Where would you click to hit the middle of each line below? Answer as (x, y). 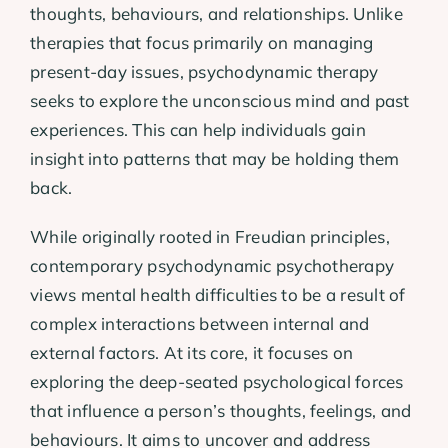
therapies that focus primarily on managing (202, 42)
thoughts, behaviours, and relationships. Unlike (216, 13)
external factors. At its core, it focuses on (192, 352)
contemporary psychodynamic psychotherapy (212, 265)
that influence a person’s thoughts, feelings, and (221, 410)
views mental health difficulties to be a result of (218, 294)
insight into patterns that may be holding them (215, 158)
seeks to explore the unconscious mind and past (220, 100)
